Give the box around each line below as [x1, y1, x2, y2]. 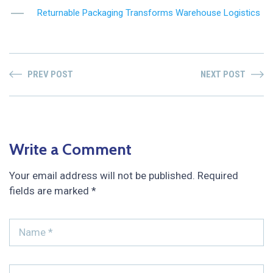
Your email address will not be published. [9, 169, 195, 182]
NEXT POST [200, 69, 246, 80]
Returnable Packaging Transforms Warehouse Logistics [37, 7, 260, 19]
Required [197, 169, 238, 182]
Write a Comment [9, 140, 132, 160]
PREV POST [27, 69, 73, 80]
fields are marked [9, 185, 91, 197]
